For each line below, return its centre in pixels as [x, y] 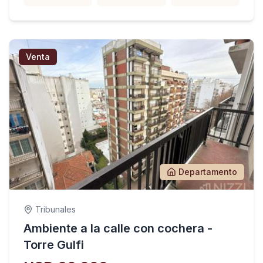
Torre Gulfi [54, 245]
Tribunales [55, 209]
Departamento [208, 172]
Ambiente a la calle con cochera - [118, 228]
